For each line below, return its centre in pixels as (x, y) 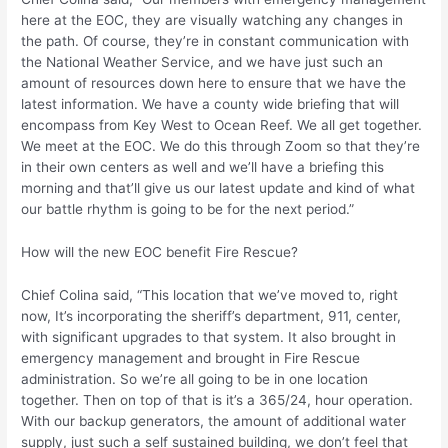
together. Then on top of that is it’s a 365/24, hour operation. (217, 399)
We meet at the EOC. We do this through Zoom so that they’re (221, 146)
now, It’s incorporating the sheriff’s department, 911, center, (211, 315)
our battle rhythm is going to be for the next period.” (188, 209)
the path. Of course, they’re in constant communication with (215, 41)
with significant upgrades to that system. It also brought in (209, 336)
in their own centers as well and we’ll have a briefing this (203, 167)
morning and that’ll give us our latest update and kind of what (218, 188)
